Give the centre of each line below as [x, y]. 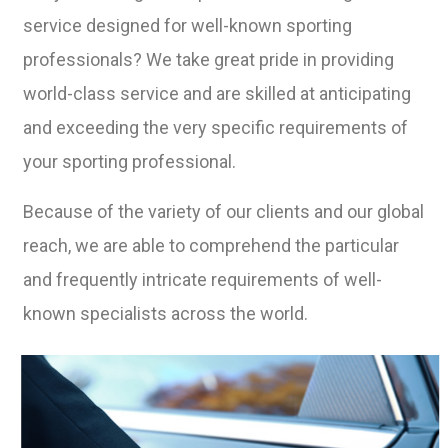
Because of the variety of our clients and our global [223, 211]
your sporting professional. [129, 161]
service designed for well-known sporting [187, 25]
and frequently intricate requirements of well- [202, 279]
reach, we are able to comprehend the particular [211, 245]
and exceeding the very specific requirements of [215, 127]
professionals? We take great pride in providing [208, 59]
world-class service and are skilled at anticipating [217, 93]
